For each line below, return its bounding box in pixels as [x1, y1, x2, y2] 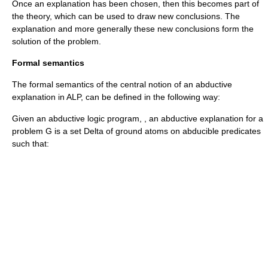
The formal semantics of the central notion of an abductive [12, 80, 232, 89]
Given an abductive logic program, [12, 114, 144, 123]
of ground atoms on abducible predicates [103, 126, 261, 136]
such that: [12, 139, 49, 148]
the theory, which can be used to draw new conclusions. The [12, 11, 240, 21]
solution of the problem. [12, 36, 101, 46]
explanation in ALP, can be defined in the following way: [12, 92, 220, 102]
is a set [52, 126, 84, 136]
